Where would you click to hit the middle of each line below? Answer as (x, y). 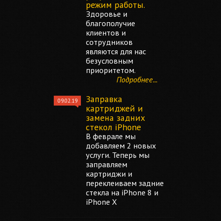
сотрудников (109, 42)
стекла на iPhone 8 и (122, 192)
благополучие (110, 23)
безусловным (110, 61)
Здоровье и (107, 14)
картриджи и (109, 174)
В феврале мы (111, 136)
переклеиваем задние (125, 183)
